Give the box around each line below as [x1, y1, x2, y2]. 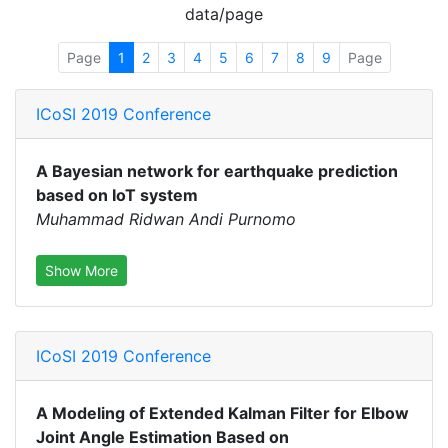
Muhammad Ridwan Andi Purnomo [36, 209, 296, 229]
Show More [45, 262, 118, 279]
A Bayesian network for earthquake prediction [36, 161, 398, 181]
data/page [185, 4, 263, 24]
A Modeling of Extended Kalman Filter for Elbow [36, 403, 409, 423]
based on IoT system [36, 185, 198, 205]
